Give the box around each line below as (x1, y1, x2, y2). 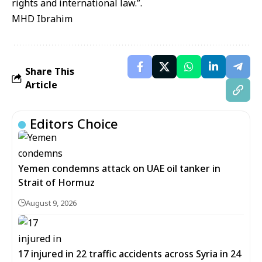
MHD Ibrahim (12, 12, 73, 25)
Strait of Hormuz (18, 176, 95, 189)
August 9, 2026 (26, 198, 77, 208)
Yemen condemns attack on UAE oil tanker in (18, 162, 220, 175)
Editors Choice (30, 115, 118, 132)
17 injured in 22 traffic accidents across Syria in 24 (18, 247, 241, 260)
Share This (25, 65, 74, 78)
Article (25, 78, 57, 91)
